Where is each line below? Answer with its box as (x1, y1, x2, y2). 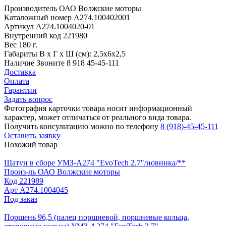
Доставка (4, 67, 36, 76)
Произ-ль (4, 167, 38, 176)
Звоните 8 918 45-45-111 (36, 58, 119, 67)
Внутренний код (4, 31, 63, 40)
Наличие (4, 58, 36, 67)
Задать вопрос (4, 94, 52, 103)
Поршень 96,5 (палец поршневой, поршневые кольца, (4, 212, 189, 221)
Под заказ (4, 194, 37, 203)
